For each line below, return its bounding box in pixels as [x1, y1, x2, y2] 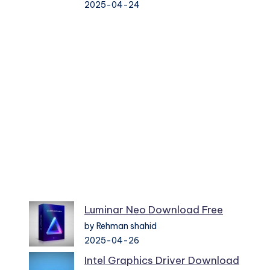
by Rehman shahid [84, 221, 157, 232]
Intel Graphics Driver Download [84, 254, 239, 268]
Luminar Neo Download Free [84, 203, 223, 217]
